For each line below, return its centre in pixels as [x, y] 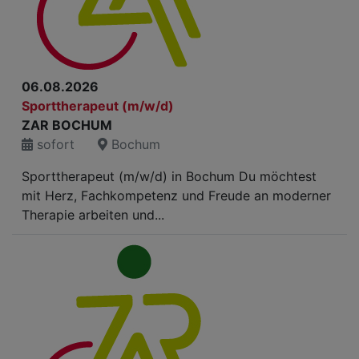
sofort [54, 144]
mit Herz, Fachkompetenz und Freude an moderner [176, 196]
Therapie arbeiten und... [93, 215]
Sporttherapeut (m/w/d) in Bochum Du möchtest [169, 176]
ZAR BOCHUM [67, 125]
